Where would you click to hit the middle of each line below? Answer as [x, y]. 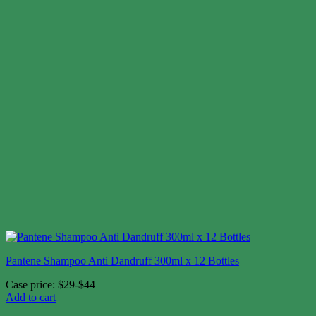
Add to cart [31, 297]
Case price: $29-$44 [50, 284]
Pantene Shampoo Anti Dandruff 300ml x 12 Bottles [122, 260]
